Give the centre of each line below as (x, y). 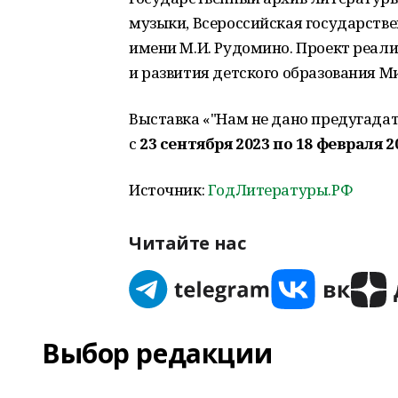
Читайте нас (187, 243)
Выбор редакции (157, 353)
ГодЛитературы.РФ (280, 190)
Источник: (168, 190)
